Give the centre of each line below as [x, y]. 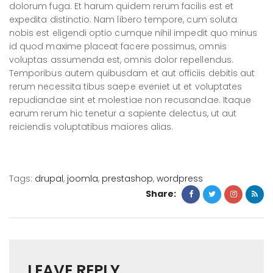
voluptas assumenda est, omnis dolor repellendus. [121, 60]
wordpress [180, 179]
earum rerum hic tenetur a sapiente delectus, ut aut [123, 114]
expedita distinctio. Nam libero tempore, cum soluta [123, 20]
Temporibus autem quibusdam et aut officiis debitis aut [132, 73]
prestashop [127, 179]
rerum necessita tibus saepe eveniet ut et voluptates [126, 87]
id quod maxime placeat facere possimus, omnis [118, 47]
